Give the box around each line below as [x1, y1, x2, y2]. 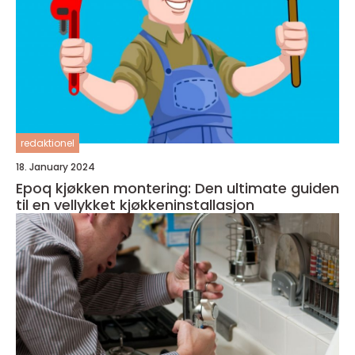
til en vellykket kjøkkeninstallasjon [16, 194, 254, 215]
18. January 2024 [16, 159, 95, 174]
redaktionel [21, 136, 74, 150]
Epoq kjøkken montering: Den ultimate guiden [16, 177, 339, 198]
